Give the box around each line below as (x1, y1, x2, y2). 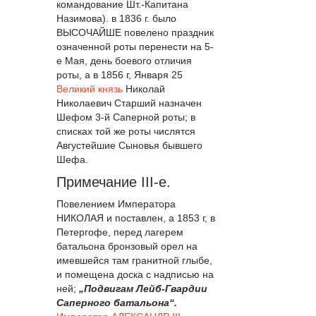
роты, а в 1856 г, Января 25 (56, 68, 183, 80)
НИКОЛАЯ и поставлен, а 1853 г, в (56, 212, 215, 224)
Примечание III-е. (56, 174, 171, 190)
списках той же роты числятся (56, 125, 195, 137)
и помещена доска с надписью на (56, 269, 214, 281)
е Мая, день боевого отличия (56, 54, 192, 66)
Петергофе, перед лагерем (56, 226, 183, 238)
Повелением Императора (56, 198, 176, 210)
